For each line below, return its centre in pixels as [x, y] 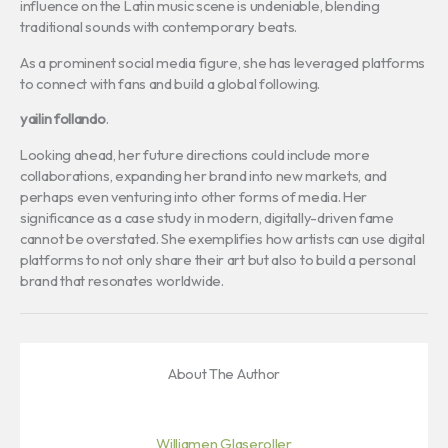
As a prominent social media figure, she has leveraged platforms [223, 62]
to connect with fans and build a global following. [170, 83]
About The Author [224, 373]
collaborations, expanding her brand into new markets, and [203, 175]
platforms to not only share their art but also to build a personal [218, 259]
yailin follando [63, 119]
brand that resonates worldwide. [122, 280]
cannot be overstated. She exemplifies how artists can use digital [222, 238]
